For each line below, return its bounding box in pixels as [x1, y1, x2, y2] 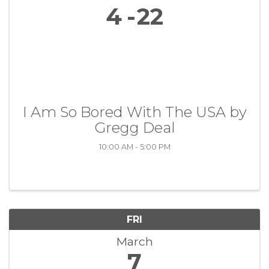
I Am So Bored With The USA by [22, 103, 247, 121]
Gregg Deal [94, 118, 175, 136]
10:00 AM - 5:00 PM [98, 142, 171, 151]
